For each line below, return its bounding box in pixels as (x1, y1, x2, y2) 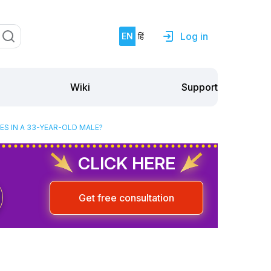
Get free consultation (79, 191, 174, 204)
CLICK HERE (77, 152, 175, 174)
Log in (180, 30, 208, 42)
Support (181, 80, 218, 93)
